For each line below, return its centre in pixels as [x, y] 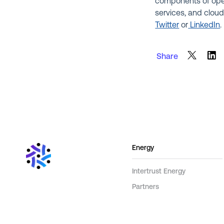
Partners [145, 187]
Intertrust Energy [158, 171]
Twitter [167, 25]
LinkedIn [205, 25]
